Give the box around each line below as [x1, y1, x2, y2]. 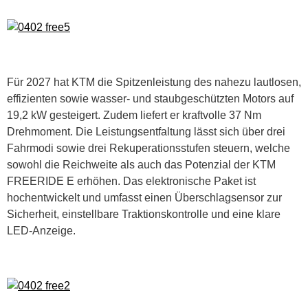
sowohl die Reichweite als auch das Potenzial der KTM [7, 158, 276, 170]
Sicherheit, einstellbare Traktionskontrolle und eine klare [7, 208, 280, 220]
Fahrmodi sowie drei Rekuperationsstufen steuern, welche [7, 142, 290, 154]
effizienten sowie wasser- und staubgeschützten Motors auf [7, 92, 294, 104]
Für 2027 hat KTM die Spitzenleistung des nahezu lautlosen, [7, 76, 301, 88]
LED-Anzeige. [7, 224, 76, 236]
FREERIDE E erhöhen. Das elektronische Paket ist [7, 175, 256, 187]
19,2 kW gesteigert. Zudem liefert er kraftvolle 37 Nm [7, 109, 261, 121]
